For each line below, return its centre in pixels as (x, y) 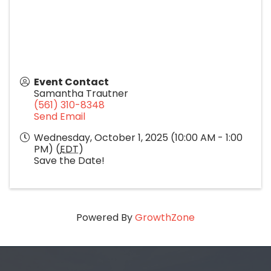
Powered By (106, 217)
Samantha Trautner (81, 93)
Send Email (60, 116)
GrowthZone (165, 217)
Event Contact (71, 82)
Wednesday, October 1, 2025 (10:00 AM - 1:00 (138, 137)
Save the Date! (69, 160)
